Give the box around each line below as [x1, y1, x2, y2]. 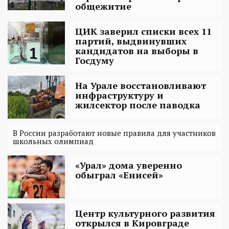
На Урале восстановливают [75, 79, 206, 91]
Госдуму [75, 54, 114, 66]
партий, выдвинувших [75, 34, 187, 47]
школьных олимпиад [13, 135, 94, 146]
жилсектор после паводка [75, 98, 200, 111]
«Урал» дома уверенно [75, 158, 182, 171]
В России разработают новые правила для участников [13, 127, 216, 138]
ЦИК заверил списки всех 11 [75, 25, 212, 37]
